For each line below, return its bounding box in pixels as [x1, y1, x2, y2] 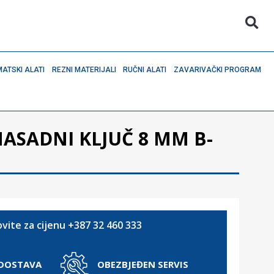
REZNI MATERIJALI [51, 65, 116, 74]
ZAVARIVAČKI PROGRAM [174, 65, 262, 74]
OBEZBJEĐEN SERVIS [97, 257, 188, 270]
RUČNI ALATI [123, 65, 167, 74]
